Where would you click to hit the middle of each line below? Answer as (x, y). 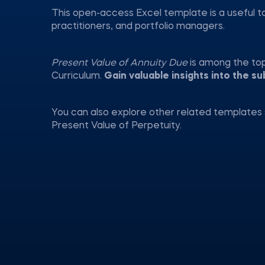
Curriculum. (78, 76)
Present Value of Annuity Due (121, 63)
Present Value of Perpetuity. (117, 126)
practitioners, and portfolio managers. (138, 27)
